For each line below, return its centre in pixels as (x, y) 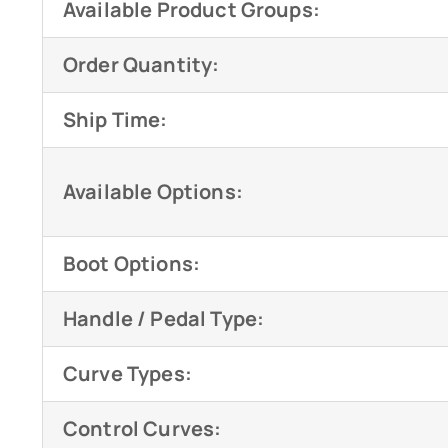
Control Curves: (142, 429)
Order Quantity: (141, 65)
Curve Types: (127, 374)
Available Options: (152, 192)
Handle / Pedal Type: (163, 319)
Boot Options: (131, 264)
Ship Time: (115, 120)
